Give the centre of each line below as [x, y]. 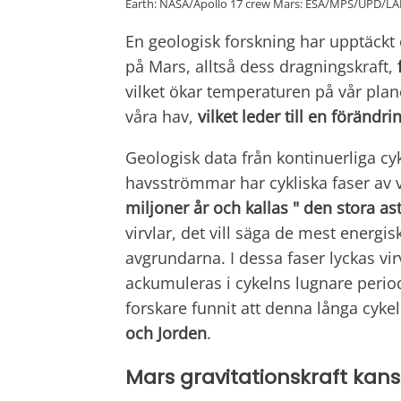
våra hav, [162, 117]
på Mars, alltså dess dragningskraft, [261, 67]
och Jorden [166, 333]
